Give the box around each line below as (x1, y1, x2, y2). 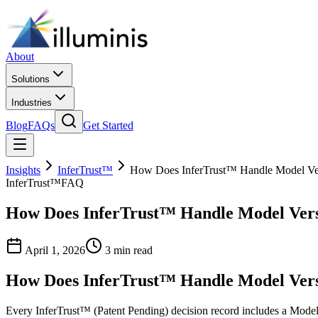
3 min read (105, 243, 153, 256)
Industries (11, 97, 52, 108)
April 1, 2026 (25, 243, 85, 256)
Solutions (11, 74, 50, 84)
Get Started (83, 119, 133, 131)
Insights (6, 164, 40, 176)
